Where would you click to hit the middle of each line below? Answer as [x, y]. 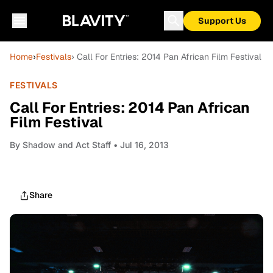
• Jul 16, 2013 [140, 145]
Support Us [222, 21]
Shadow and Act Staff [67, 145]
